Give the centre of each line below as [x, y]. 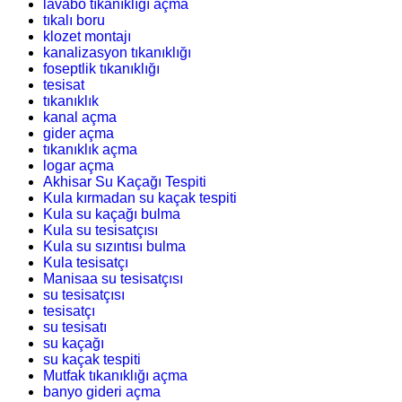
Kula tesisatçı [86, 262]
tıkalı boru [74, 20]
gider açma [79, 133]
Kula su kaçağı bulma [112, 214]
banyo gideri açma [102, 391]
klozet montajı [87, 36]
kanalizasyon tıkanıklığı [117, 52]
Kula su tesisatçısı [100, 230]
